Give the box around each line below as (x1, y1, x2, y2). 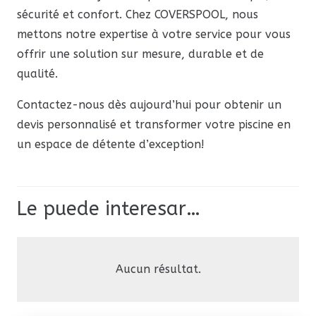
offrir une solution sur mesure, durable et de (17, 47, 264, 61)
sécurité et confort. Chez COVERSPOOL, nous (17, 8, 258, 22)
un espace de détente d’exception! (17, 138, 205, 152)
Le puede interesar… (17, 197, 200, 221)
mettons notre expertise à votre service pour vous (17, 28, 291, 42)
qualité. (17, 67, 58, 81)
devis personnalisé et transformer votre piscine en (17, 118, 291, 132)
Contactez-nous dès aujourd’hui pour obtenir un (17, 98, 281, 112)
